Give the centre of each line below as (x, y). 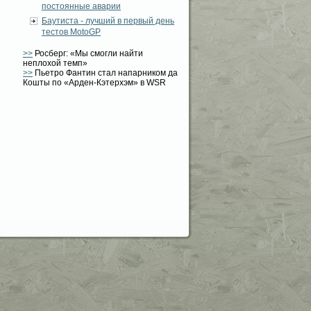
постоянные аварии (81, 6)
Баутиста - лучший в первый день (108, 21)
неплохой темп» (55, 63)
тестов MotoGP (71, 32)
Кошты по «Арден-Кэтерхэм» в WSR (94, 83)
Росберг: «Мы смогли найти (88, 53)
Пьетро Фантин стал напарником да (105, 73)
